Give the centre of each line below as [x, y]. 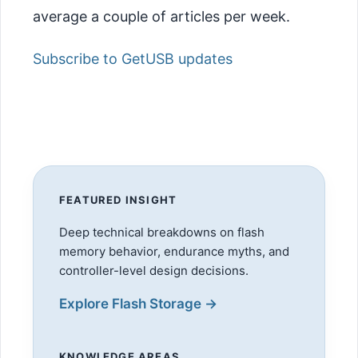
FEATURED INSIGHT [118, 199]
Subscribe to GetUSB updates [133, 58]
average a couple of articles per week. [161, 17]
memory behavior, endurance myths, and [174, 251]
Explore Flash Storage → [138, 303]
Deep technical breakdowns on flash [162, 232]
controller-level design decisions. [154, 270]
